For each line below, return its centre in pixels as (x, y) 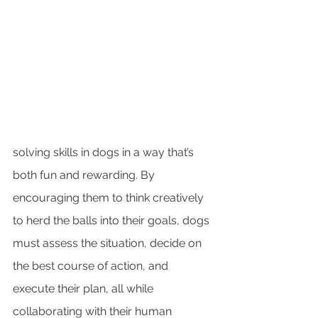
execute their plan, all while (84, 288)
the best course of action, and (92, 265)
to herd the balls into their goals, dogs (113, 220)
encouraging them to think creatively (110, 197)
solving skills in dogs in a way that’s (105, 152)
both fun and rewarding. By (85, 175)
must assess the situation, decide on (109, 243)
